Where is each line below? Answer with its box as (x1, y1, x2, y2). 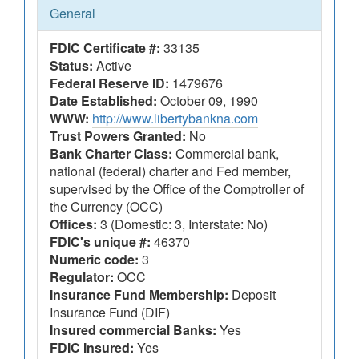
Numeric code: (50, 250, 139, 268)
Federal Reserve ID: (50, 74, 169, 92)
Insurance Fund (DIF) (50, 303, 170, 321)
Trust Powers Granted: (50, 127, 186, 145)
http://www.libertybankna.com (92, 109, 258, 127)
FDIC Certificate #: (50, 38, 160, 57)
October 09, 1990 (157, 91, 258, 110)
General (50, 4, 95, 22)
